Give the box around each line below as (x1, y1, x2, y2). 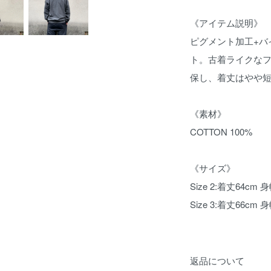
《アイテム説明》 (190, 16, 263, 29)
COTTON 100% (190, 125, 252, 138)
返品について (190, 254, 244, 267)
